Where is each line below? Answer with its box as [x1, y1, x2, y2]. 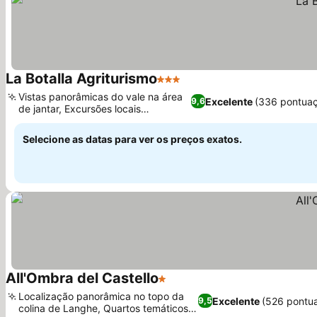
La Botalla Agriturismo [6, 70, 157, 87]
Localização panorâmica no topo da [18, 290, 184, 302]
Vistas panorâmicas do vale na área [18, 91, 183, 103]
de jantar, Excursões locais [18, 103, 141, 115]
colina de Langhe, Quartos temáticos [18, 302, 188, 314]
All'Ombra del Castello [6, 270, 158, 287]
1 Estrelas [158, 279, 209, 293]
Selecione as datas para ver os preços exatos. [23, 133, 242, 145]
